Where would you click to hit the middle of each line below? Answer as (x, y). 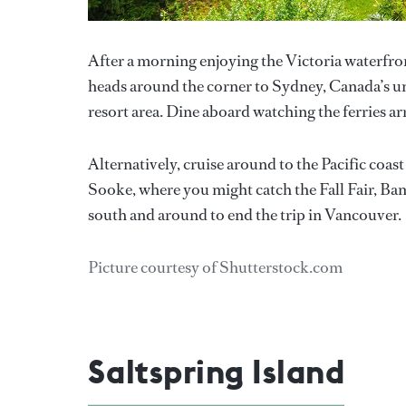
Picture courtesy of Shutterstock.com (215, 267)
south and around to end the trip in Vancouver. (245, 214)
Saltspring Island (217, 371)
